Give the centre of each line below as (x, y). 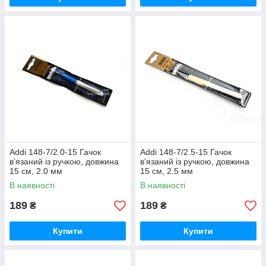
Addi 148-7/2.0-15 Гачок (55, 152)
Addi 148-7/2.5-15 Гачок (186, 152)
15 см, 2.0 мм (36, 171)
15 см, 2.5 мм (167, 171)
